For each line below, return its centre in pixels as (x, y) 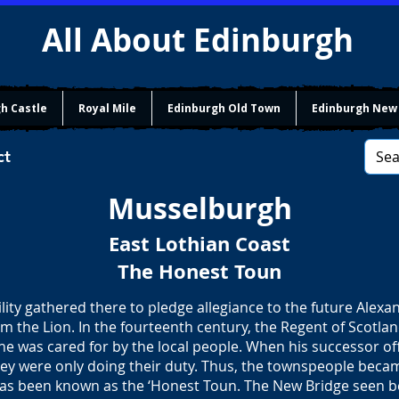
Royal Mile (107, 108)
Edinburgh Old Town (224, 108)
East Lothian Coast (199, 244)
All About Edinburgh (202, 40)
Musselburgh (199, 208)
